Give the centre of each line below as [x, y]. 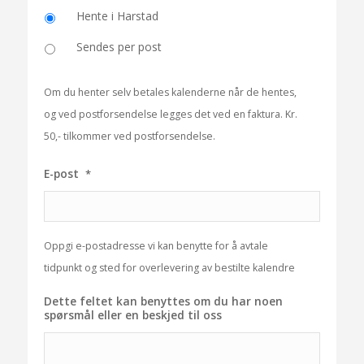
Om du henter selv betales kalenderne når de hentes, [170, 92]
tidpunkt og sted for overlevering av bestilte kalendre [169, 267]
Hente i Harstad [117, 16]
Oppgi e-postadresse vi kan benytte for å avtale [156, 245]
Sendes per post [119, 46]
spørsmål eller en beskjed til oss [132, 314]
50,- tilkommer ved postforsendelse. [129, 136]
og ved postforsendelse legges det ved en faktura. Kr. [170, 114]
